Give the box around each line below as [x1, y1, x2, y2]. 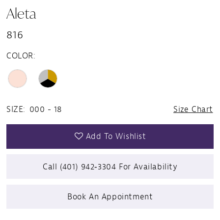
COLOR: [6, 51, 36, 61]
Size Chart [173, 104, 213, 114]
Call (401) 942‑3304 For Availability [43, 161, 178, 172]
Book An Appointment [67, 191, 153, 202]
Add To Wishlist [85, 131, 146, 142]
